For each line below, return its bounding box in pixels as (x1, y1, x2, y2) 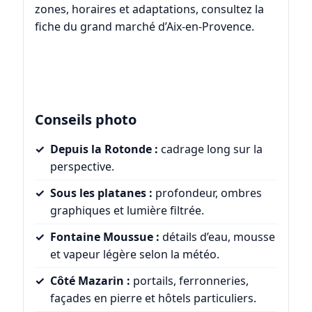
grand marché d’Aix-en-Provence (79, 18, 251, 34)
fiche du (34, 18, 80, 34)
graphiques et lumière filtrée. (49, 203, 204, 219)
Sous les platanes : (49, 185, 153, 201)
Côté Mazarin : (49, 273, 130, 289)
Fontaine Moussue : (49, 229, 159, 245)
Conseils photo (34, 110, 136, 130)
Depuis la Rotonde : (49, 141, 158, 157)
